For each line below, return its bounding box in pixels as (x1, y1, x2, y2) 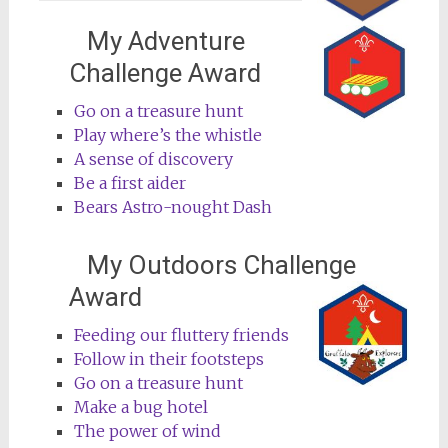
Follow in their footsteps (73, 348, 264, 369)
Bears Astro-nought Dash (73, 196, 272, 217)
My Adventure (68, 25, 245, 56)
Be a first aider (73, 172, 186, 193)
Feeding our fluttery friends (73, 324, 289, 345)
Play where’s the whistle (73, 124, 262, 145)
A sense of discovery (73, 148, 233, 169)
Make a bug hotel (73, 396, 208, 417)
